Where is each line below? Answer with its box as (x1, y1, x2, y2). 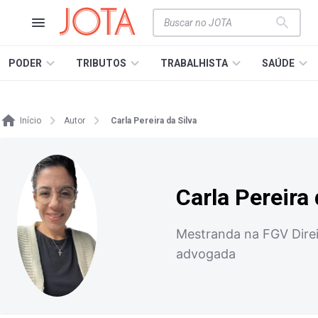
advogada (176, 246, 236, 261)
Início (20, 116, 41, 126)
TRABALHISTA (160, 57, 228, 69)
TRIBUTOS (76, 57, 126, 69)
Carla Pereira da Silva (111, 116, 197, 126)
